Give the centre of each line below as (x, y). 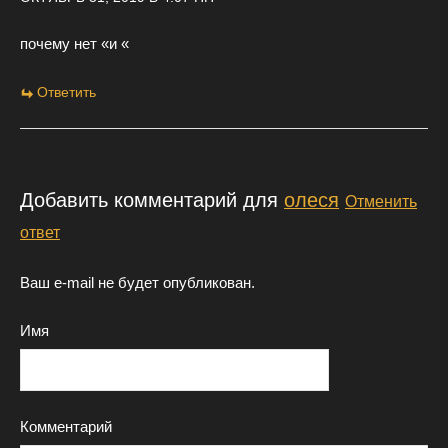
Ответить (66, 92)
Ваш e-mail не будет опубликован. (137, 283)
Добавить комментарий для (152, 200)
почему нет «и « (74, 44)
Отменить (381, 202)
